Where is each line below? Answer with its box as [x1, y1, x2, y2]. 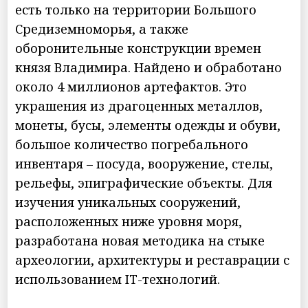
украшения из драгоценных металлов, [15, 97, 263, 114]
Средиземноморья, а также [15, 20, 189, 37]
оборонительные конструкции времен [15, 39, 262, 56]
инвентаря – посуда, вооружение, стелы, [15, 155, 274, 172]
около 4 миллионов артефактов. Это [15, 78, 247, 95]
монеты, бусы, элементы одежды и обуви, [15, 116, 281, 133]
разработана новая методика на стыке [15, 232, 265, 249]
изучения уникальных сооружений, [15, 193, 241, 210]
